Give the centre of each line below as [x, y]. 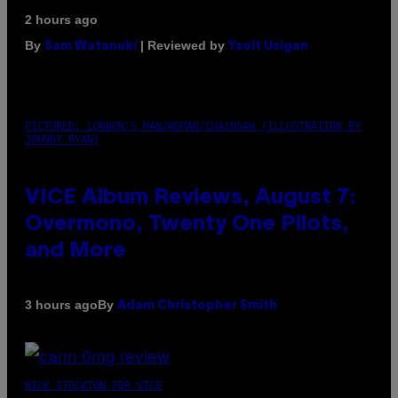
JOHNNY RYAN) [62, 139]
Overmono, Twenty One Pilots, [187, 224]
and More [76, 251]
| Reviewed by [183, 45]
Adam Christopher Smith [197, 306]
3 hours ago [61, 305]
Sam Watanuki [91, 46]
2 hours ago [61, 19]
